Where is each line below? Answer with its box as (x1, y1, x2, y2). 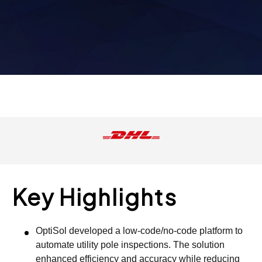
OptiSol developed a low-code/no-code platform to (36, 226, 243, 236)
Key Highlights (12, 183, 177, 211)
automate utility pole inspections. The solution (36, 240, 225, 250)
